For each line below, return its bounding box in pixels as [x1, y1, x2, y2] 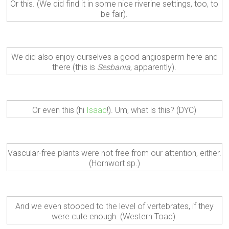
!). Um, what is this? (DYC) [107, 105, 197, 115]
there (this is [52, 62, 98, 72]
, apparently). [130, 62, 177, 72]
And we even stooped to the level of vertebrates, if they [15, 201, 214, 211]
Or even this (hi [32, 105, 87, 115]
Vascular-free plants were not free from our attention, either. [7, 148, 221, 158]
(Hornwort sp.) [88, 158, 140, 168]
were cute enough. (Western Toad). [51, 211, 177, 221]
